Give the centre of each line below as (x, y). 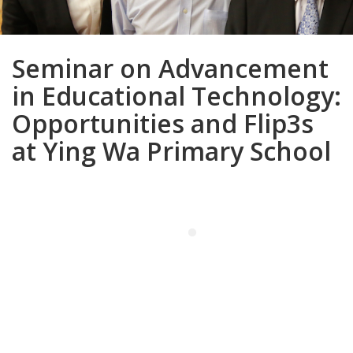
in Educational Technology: (176, 96)
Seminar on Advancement (170, 68)
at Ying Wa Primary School (171, 151)
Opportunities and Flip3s (163, 123)
